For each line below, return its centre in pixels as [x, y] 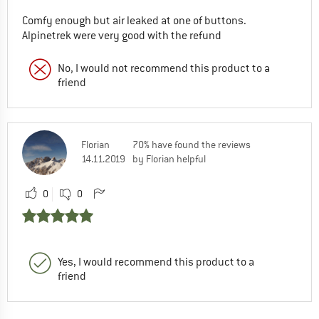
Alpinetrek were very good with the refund [122, 35]
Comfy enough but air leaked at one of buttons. [134, 20]
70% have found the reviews [192, 144]
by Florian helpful [169, 158]
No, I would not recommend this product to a [164, 68]
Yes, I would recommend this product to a [156, 262]
